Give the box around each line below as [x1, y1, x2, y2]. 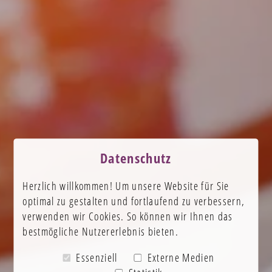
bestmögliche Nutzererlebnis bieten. [22, 224, 179, 239]
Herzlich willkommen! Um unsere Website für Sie [22, 178, 229, 194]
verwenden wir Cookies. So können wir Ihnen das [22, 209, 233, 224]
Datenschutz [100, 149, 172, 168]
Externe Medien [147, 250, 215, 265]
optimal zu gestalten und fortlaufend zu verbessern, [22, 194, 245, 209]
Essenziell [76, 250, 118, 265]
